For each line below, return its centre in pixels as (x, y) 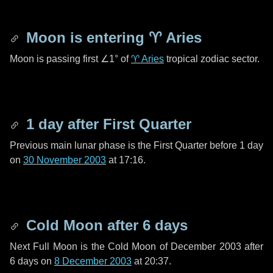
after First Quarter (127, 124)
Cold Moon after (82, 225)
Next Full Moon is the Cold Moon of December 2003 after (136, 246)
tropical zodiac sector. (212, 59)
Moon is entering (85, 37)
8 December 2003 (93, 261)
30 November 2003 (65, 160)
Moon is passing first (55, 59)
